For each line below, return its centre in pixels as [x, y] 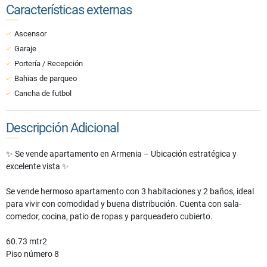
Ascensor [30, 34]
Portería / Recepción [49, 64]
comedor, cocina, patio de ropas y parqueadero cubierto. [110, 217]
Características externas [69, 10]
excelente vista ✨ [38, 167]
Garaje [25, 49]
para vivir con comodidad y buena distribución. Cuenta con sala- [124, 204]
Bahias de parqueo [46, 79]
